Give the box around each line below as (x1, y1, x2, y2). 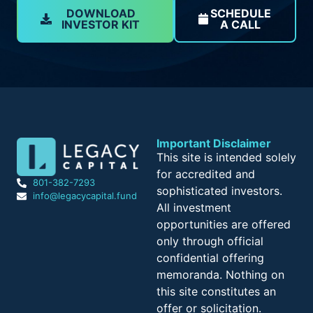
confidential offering (156, 250, 264, 265)
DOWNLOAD (66, 6, 136, 20)
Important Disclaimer (156, 136, 271, 150)
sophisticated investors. (156, 183, 282, 198)
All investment (156, 200, 231, 214)
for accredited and (156, 166, 255, 181)
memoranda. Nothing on (156, 267, 284, 282)
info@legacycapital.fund (32, 190, 137, 202)
